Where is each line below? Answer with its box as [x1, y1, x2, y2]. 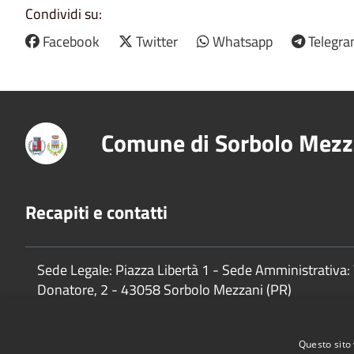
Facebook [43, 30, 100, 52]
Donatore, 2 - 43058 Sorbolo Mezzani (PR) [37, 278, 292, 300]
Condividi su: [25, 2, 102, 24]
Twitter [136, 30, 178, 52]
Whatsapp [213, 30, 273, 52]
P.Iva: [37, 298, 69, 320]
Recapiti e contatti [25, 198, 168, 226]
